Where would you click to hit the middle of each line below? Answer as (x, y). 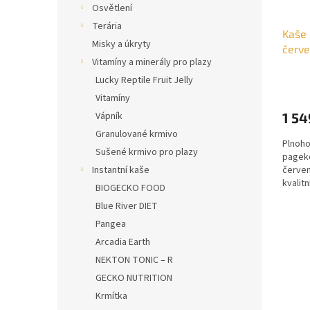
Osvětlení (112, 9)
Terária (107, 27)
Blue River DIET (127, 207)
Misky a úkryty (121, 45)
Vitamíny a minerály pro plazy (152, 63)
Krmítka (111, 297)
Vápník (109, 117)
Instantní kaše (121, 171)
